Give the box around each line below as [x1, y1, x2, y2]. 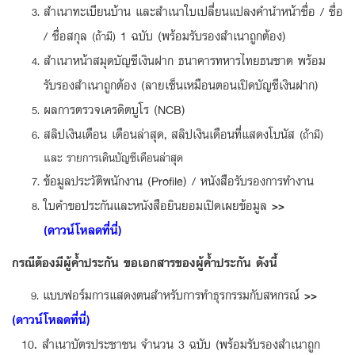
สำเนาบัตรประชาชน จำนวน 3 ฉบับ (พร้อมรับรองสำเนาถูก [42, 334, 320, 353]
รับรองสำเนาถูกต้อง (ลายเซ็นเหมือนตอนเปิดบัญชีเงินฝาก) [44, 74, 319, 94]
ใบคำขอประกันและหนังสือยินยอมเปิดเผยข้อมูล [44, 195, 272, 215]
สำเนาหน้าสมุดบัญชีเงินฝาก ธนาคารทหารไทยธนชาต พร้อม [44, 50, 326, 70]
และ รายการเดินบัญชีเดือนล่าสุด [44, 147, 183, 166]
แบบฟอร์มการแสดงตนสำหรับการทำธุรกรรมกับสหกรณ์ [43, 284, 304, 304]
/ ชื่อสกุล [44, 25, 92, 45]
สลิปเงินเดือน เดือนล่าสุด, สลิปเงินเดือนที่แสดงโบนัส [44, 124, 300, 143]
